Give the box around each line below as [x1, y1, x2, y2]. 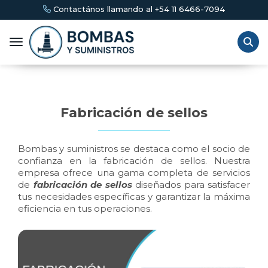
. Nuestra [205, 154, 250, 166]
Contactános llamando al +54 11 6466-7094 [38, 4, 213, 14]
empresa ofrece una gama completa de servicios [18, 166, 250, 178]
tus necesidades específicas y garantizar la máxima [18, 190, 250, 202]
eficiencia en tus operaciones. [18, 202, 152, 214]
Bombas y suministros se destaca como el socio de [18, 142, 250, 154]
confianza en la [18, 154, 96, 166]
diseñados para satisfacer [132, 178, 250, 190]
